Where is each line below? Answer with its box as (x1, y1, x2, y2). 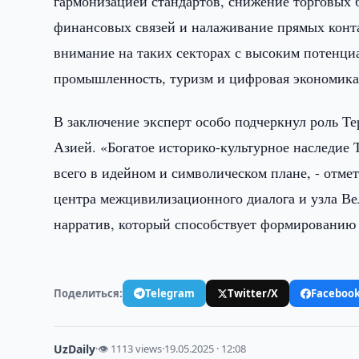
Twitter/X (228, 285, 279, 301)
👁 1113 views (98, 341, 163, 356)
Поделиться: (54, 285, 123, 301)
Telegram (145, 285, 196, 301)
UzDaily (54, 341, 96, 357)
